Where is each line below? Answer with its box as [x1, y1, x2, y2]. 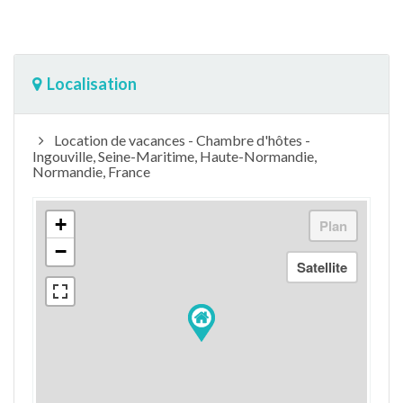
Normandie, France [32, 163, 150, 180]
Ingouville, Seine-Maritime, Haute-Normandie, [32, 148, 317, 165]
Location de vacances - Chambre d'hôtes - [50, 131, 310, 148]
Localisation [47, 74, 137, 94]
